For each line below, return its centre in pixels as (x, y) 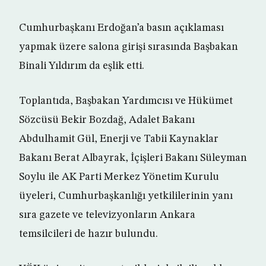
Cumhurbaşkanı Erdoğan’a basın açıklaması (121, 28)
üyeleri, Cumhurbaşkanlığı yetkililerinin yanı (126, 196)
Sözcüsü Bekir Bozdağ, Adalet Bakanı (107, 120)
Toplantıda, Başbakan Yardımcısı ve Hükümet (126, 101)
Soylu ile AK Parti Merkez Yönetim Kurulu (119, 177)
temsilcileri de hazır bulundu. (88, 234)
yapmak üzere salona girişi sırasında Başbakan (129, 47)
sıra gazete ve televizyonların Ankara (107, 215)
